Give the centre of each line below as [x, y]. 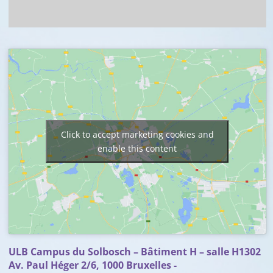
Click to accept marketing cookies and [137, 135]
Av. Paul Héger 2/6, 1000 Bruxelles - [92, 265]
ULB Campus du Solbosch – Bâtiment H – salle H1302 [134, 252]
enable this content [137, 149]
